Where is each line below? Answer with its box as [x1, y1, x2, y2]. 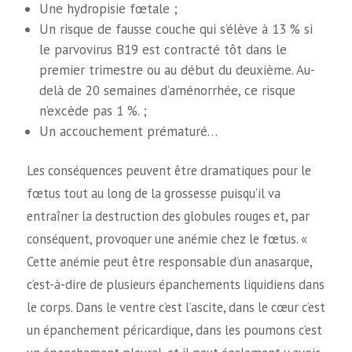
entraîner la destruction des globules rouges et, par [26, 207, 310, 225]
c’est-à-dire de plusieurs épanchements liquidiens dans [26, 275, 324, 293]
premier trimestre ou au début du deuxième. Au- [39, 60, 316, 79]
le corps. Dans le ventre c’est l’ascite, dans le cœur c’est [26, 298, 325, 316]
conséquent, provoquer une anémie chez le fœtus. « [26, 229, 307, 247]
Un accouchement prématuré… [39, 122, 218, 140]
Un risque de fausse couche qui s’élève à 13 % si [39, 20, 313, 38]
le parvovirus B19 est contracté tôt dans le [39, 40, 288, 58]
